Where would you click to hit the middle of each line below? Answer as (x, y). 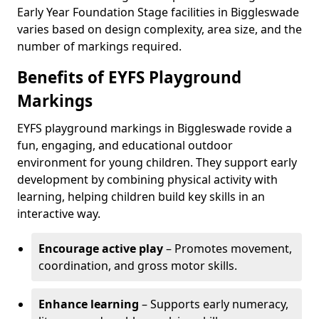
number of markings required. (99, 46)
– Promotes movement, (228, 249)
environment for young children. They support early (157, 162)
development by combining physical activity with (147, 179)
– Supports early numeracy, (214, 304)
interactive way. (59, 214)
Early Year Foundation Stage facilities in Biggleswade (158, 12)
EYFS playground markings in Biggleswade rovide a (155, 128)
